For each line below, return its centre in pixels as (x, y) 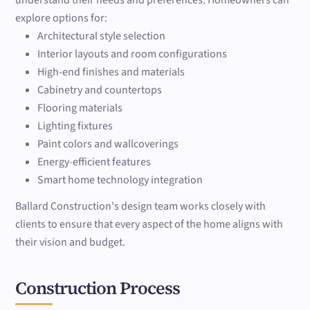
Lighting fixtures (75, 126)
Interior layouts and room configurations (133, 54)
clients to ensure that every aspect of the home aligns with (149, 225)
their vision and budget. (71, 243)
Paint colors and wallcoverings (108, 144)
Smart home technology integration (120, 180)
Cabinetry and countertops (100, 90)
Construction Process (98, 288)
